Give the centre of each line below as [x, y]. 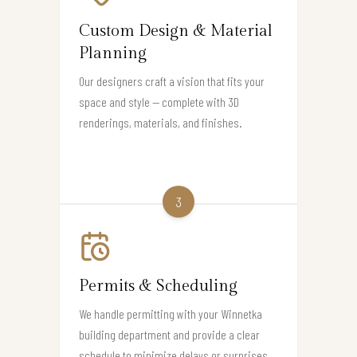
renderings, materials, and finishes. [161, 122]
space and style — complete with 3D [159, 101]
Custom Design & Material [176, 31]
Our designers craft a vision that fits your [172, 80]
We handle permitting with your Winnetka [171, 313]
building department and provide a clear [169, 334]
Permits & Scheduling [158, 286]
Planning [113, 53]
